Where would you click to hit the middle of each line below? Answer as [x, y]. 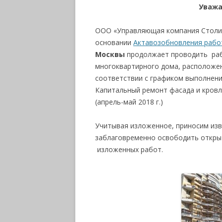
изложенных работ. [129, 149]
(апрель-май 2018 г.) [129, 102]
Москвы [110, 54]
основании [114, 42]
